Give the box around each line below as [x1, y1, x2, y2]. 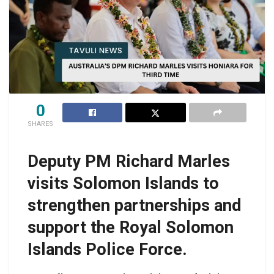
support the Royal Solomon [28, 217, 234, 237]
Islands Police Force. [28, 239, 187, 259]
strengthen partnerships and [28, 195, 241, 215]
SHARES [28, 120, 53, 128]
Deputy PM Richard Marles [28, 151, 230, 171]
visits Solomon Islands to [28, 173, 219, 193]
